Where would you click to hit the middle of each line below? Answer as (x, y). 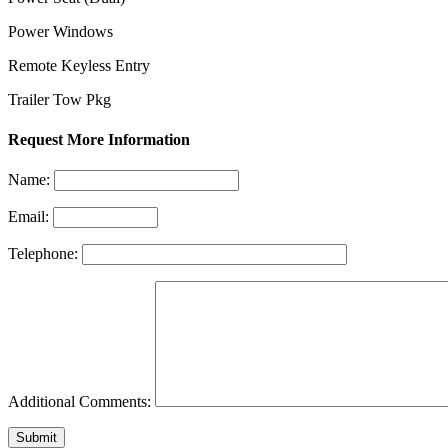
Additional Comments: (79, 401)
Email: (28, 216)
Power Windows (60, 32)
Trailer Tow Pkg (59, 100)
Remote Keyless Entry (79, 66)
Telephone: (43, 253)
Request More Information (99, 139)
